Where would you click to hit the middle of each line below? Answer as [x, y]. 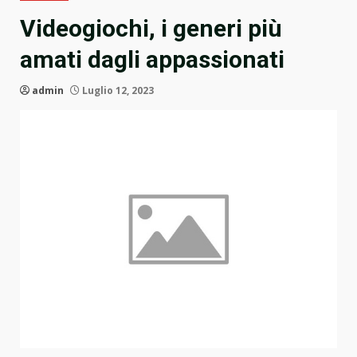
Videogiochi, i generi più [151, 29]
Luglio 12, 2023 [117, 91]
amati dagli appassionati [152, 60]
